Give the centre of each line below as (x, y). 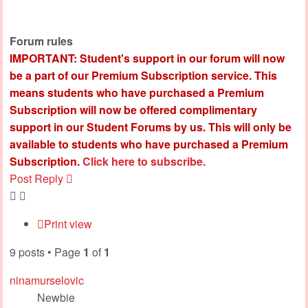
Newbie (56, 297)
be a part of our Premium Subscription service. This (143, 75)
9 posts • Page (46, 252)
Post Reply (36, 178)
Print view (68, 223)
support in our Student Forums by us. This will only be (151, 126)
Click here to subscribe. (144, 161)
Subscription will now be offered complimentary (133, 109)
